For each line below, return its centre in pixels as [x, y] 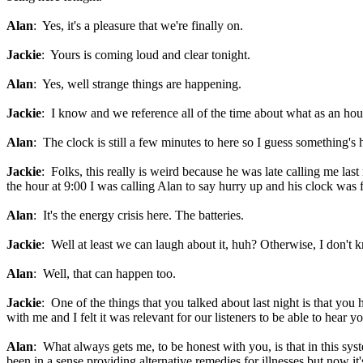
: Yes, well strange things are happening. [137, 84]
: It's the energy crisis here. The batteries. [139, 215]
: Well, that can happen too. [105, 273]
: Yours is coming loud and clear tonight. [146, 55]
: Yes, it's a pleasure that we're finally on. [138, 26]
